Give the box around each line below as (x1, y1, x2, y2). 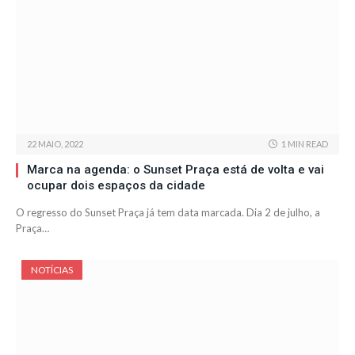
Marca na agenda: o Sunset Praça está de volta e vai (27, 162, 324, 177)
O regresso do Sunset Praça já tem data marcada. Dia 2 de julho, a (16, 206, 320, 219)
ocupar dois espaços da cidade (27, 178, 205, 193)
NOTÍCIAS (31, 264, 73, 277)
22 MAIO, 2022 (27, 139, 83, 150)
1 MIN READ (281, 139, 328, 150)
